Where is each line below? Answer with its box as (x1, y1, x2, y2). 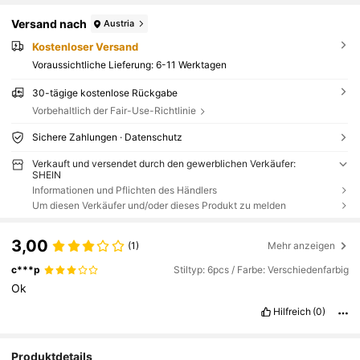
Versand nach (11, 17, 88, 31)
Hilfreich (272, 305, 311, 317)
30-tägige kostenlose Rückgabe (31, 87, 178, 100)
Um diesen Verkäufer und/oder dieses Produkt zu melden (31, 198, 286, 211)
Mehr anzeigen (268, 239, 336, 252)
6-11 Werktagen (155, 59, 227, 72)
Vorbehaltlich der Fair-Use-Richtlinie (31, 104, 196, 117)
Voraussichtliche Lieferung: (31, 59, 156, 72)
